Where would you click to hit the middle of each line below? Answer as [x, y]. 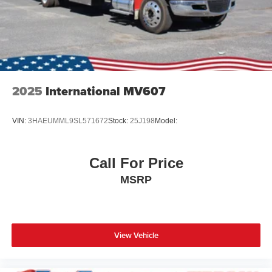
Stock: [119, 121]
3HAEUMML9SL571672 [68, 121]
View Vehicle [136, 236]
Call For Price [136, 163]
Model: [166, 121]
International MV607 [106, 91]
